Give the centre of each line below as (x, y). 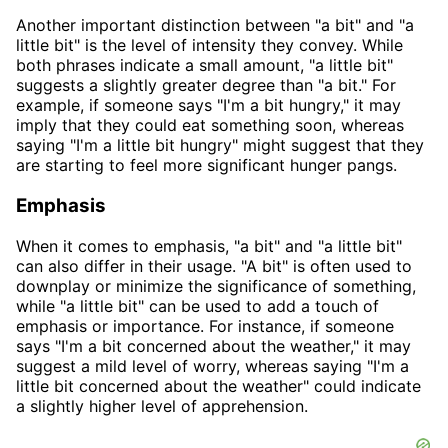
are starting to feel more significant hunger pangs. (206, 165)
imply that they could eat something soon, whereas (210, 125)
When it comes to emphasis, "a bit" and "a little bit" (209, 245)
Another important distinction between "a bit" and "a (215, 25)
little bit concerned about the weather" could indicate (218, 385)
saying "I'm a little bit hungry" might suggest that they (220, 145)
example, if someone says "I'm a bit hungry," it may (208, 105)
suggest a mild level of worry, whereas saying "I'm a (212, 365)
